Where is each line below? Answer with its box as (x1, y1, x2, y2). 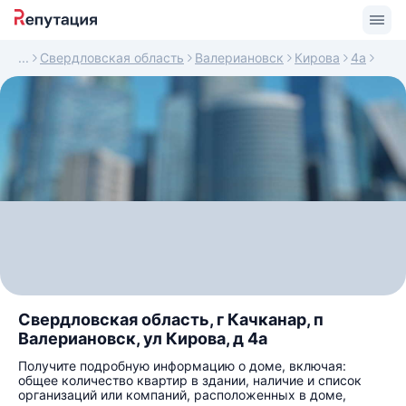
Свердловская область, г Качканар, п (18, 310, 324, 329)
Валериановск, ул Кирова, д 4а (18, 329, 267, 348)
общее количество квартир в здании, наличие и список (18, 372, 362, 388)
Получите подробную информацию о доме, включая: (18, 358, 346, 373)
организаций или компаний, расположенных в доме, (18, 387, 346, 402)
